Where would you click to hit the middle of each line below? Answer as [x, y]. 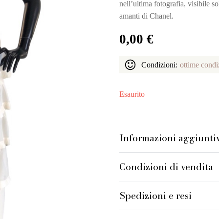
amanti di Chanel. [146, 16]
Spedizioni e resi [155, 196]
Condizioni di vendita [166, 167]
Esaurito [132, 94]
